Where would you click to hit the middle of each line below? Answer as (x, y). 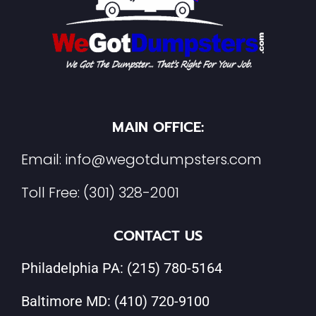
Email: (43, 160)
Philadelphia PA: (74, 268)
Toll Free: (50, 193)
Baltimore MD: (68, 302)
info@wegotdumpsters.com (163, 160)
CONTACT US (158, 236)
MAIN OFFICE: (158, 127)
